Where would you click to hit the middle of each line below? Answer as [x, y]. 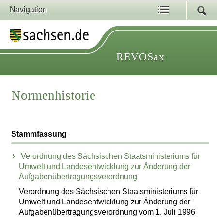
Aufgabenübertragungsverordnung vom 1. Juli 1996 [107, 212]
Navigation [28, 9]
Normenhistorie [54, 96]
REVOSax [140, 56]
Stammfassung [39, 134]
